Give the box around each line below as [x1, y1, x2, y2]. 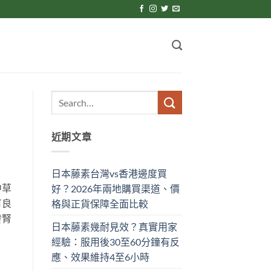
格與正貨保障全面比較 [51, 197, 148, 209]
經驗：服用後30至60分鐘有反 [51, 235, 180, 247]
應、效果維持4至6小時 [51, 250, 149, 263]
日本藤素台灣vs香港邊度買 [51, 167, 167, 179]
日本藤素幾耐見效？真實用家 [51, 220, 177, 232]
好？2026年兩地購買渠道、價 [51, 182, 180, 194]
